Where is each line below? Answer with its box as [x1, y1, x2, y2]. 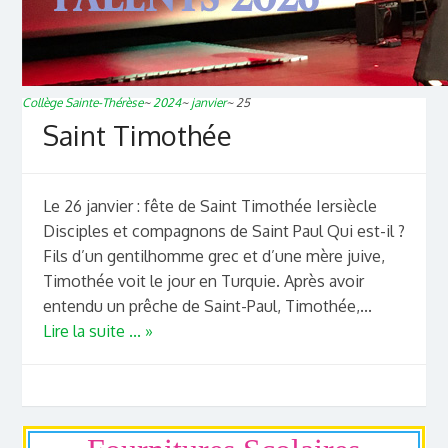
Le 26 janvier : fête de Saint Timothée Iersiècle [42, 196, 377, 217]
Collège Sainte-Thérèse [22, 94, 144, 110]
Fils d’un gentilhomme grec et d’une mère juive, [42, 246, 385, 267]
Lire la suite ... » [42, 321, 153, 342]
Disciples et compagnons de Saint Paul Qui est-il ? [42, 221, 405, 242]
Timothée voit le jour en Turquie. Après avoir [42, 271, 364, 292]
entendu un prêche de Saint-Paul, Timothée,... [42, 296, 372, 317]
